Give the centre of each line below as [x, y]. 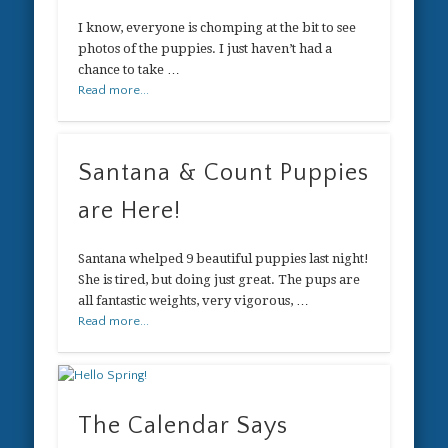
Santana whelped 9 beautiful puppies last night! [224, 259]
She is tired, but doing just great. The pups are [219, 280]
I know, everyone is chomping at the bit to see [217, 27]
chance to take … [129, 69]
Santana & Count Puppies [224, 173]
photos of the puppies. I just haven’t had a [205, 48]
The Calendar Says [183, 425]
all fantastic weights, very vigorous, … [194, 301]
